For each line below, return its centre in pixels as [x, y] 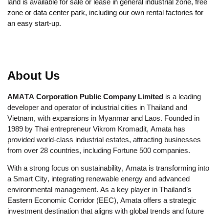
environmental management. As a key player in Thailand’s [99, 190]
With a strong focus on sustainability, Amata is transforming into [108, 168]
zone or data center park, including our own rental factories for [105, 12]
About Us [33, 75]
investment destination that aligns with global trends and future [106, 211]
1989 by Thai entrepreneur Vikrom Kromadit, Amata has [96, 129]
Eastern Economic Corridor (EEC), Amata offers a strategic [102, 200]
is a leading [182, 96]
